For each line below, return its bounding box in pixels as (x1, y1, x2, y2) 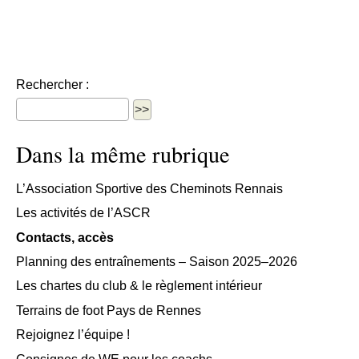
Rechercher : (16, 78, 89, 92)
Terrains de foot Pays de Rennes (16, 303, 201, 317)
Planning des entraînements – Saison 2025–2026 (16, 255, 297, 269)
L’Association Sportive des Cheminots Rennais (16, 181, 283, 196)
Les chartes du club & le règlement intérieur (16, 279, 262, 293)
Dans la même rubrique (16, 139, 230, 170)
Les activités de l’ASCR (16, 206, 151, 220)
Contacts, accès (16, 230, 114, 244)
